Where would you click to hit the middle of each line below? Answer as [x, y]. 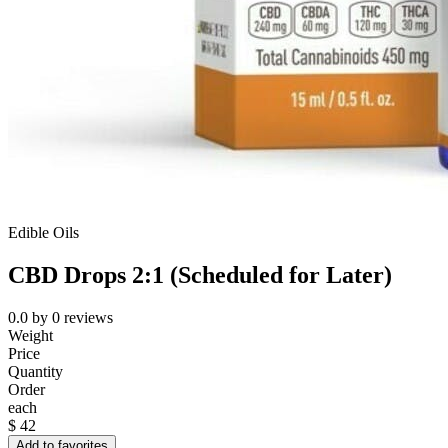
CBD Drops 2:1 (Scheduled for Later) [200, 275]
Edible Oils [43, 233]
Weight [30, 336]
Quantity [35, 372]
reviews [88, 318]
